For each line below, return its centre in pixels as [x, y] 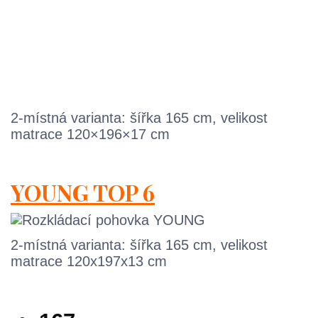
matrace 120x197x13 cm [89, 262]
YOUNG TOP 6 [83, 193]
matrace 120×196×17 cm [90, 135]
